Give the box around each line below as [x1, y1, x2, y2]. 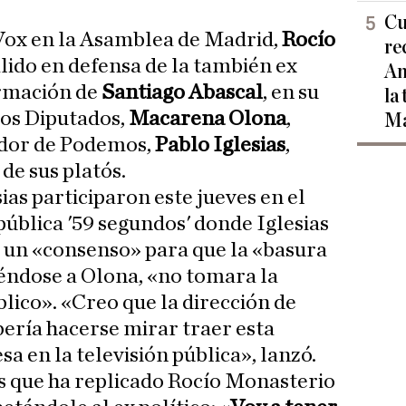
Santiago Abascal [98, 82, 264, 104]
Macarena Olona [129, 108, 286, 130]
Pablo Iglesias [155, 134, 285, 157]
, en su [263, 82, 320, 104]
